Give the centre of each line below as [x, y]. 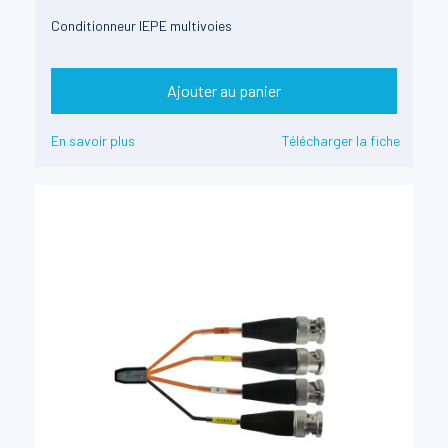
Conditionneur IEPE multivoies [141, 25]
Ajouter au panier [224, 90]
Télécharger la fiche [341, 141]
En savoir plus [93, 141]
